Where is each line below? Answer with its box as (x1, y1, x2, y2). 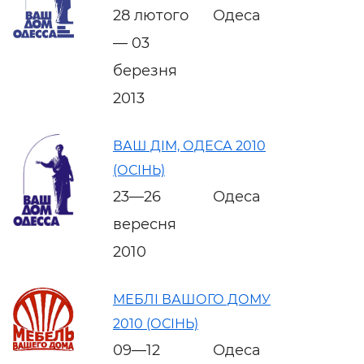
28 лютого (113, 6, 188, 24)
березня (113, 61, 177, 80)
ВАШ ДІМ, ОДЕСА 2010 (113, 137, 266, 154)
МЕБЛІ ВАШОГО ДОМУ (113, 291, 271, 307)
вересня (113, 214, 176, 233)
